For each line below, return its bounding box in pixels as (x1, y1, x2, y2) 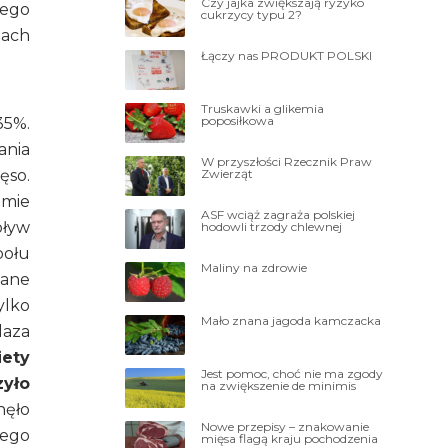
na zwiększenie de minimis (201, 377, 357, 393)
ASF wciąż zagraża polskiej (201, 206, 356, 222)
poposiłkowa (201, 112, 275, 128)
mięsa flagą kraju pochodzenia (201, 430, 379, 446)
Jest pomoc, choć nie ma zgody (201, 365, 384, 381)
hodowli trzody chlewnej (201, 218, 343, 234)
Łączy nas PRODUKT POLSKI (201, 47, 373, 63)
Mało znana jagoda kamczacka (201, 312, 382, 328)
